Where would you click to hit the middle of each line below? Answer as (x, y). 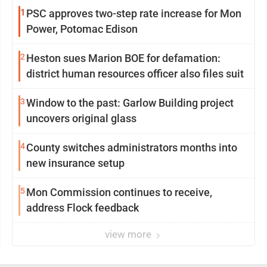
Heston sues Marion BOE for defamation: (123, 58)
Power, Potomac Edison (82, 29)
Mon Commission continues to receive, (119, 192)
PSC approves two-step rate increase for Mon (134, 13)
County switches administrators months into (132, 148)
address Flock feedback (83, 208)
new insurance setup (75, 163)
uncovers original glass (81, 118)
